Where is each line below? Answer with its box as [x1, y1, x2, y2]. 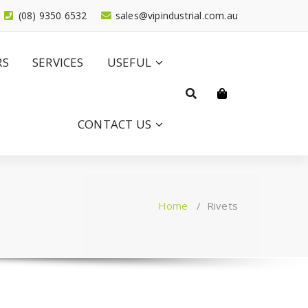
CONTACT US [78, 116, 151, 132]
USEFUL [107, 54, 151, 70]
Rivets [206, 199, 238, 212]
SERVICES [32, 54, 84, 70]
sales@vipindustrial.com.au [115, 9, 238, 22]
